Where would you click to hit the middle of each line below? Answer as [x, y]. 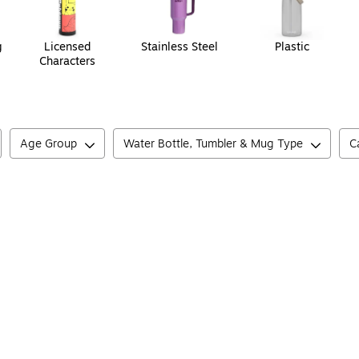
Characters [67, 62]
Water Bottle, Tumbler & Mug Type [213, 144]
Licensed [67, 47]
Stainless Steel [179, 47]
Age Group [48, 144]
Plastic [292, 47]
